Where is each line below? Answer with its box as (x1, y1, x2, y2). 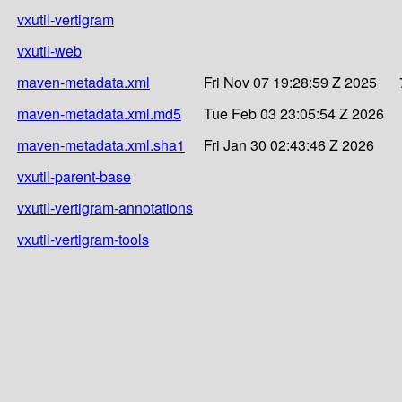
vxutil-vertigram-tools (17, 228, 149, 249)
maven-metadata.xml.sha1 (17, 134, 185, 155)
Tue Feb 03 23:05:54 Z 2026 (204, 102, 384, 124)
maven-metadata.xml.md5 (17, 102, 181, 124)
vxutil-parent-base (17, 165, 131, 187)
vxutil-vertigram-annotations (17, 197, 193, 218)
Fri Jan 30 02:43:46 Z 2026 (204, 134, 374, 155)
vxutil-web (17, 39, 82, 61)
